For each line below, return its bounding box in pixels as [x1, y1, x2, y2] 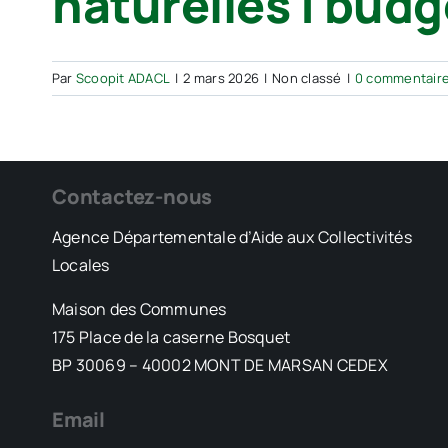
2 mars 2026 [183, 69, 259, 87]
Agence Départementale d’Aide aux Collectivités [51, 226, 412, 248]
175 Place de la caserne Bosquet [51, 326, 291, 348]
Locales [51, 254, 110, 276]
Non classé [272, 69, 342, 87]
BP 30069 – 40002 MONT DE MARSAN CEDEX [51, 354, 388, 376]
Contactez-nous [51, 183, 213, 210]
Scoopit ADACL [75, 69, 171, 87]
